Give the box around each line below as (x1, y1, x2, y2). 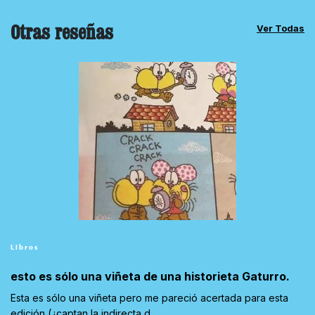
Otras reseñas (11, 18, 113, 44)
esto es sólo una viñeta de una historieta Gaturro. (11, 269, 290, 283)
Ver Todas (257, 22, 304, 34)
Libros (11, 243, 39, 251)
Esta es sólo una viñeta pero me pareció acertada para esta (11, 291, 288, 304)
